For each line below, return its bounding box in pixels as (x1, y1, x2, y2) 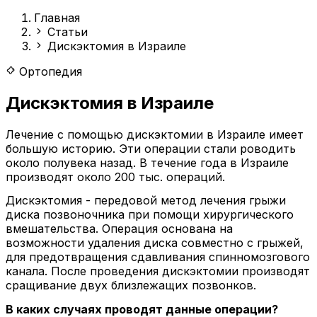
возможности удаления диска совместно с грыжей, (6, 236, 304, 250)
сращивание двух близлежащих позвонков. (6, 278, 256, 293)
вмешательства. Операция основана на (6, 221, 233, 236)
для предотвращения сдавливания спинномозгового (6, 250, 310, 265)
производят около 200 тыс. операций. (6, 169, 225, 184)
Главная (34, 11, 80, 25)
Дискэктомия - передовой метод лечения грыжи (6, 193, 286, 208)
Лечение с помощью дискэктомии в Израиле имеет (6, 127, 304, 142)
